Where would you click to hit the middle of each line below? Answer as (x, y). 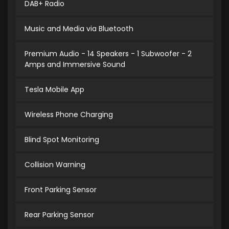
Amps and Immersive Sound (75, 65)
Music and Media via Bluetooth (79, 29)
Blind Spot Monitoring (62, 140)
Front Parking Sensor (61, 190)
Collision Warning (55, 165)
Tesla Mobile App (54, 90)
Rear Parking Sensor (59, 215)
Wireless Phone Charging (69, 115)
